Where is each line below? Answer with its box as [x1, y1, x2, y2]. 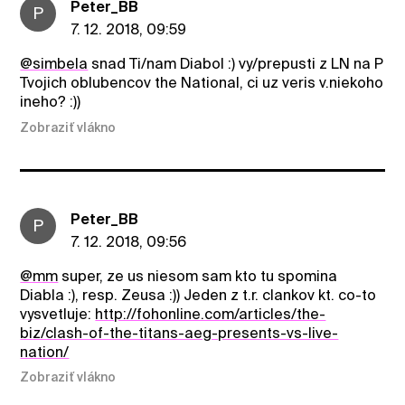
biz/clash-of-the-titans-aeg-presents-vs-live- [20, 324, 339, 342]
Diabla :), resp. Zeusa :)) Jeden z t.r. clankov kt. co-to [20, 286, 377, 304]
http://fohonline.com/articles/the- [95, 305, 326, 323]
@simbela [20, 55, 89, 73]
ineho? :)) [20, 93, 81, 111]
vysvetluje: [20, 305, 96, 323]
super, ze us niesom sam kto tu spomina [58, 267, 338, 285]
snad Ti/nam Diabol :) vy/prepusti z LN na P [88, 55, 384, 73]
